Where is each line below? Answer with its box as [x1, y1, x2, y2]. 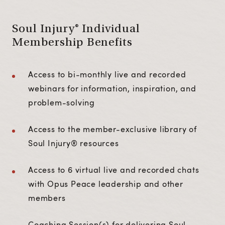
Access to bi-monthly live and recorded [28, 69, 186, 80]
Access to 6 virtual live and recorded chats [28, 164, 199, 175]
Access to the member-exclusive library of [28, 124, 197, 135]
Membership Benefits [12, 37, 133, 49]
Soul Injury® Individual [12, 24, 141, 36]
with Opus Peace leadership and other [28, 178, 183, 189]
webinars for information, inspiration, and [28, 83, 196, 94]
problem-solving [28, 97, 95, 108]
